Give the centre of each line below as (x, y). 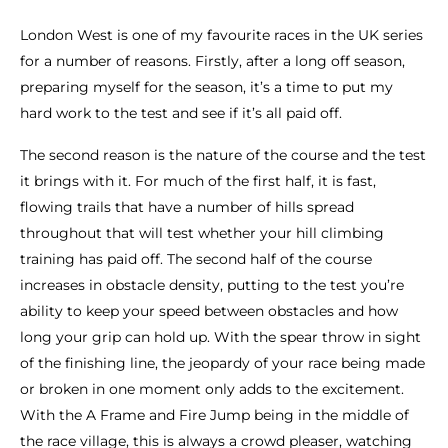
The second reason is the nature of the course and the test (223, 155)
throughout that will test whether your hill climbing (202, 233)
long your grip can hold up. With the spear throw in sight (220, 337)
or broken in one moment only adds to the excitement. (212, 389)
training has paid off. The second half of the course (196, 259)
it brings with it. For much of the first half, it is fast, (198, 181)
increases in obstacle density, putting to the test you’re (212, 285)
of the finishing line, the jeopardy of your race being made (222, 363)
